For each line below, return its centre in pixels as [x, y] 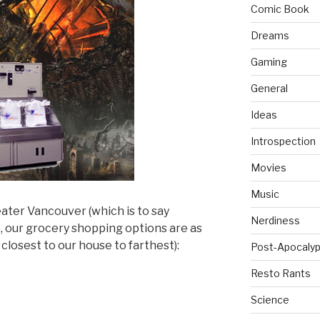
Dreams [270, 36]
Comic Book [280, 9]
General [269, 89]
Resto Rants [280, 274]
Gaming [269, 62]
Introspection [283, 141]
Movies [268, 168]
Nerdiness [275, 221]
